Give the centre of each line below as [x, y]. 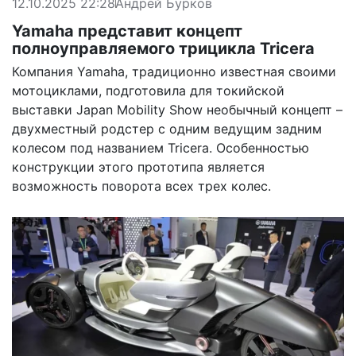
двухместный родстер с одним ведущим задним [167, 128]
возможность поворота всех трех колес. [141, 186]
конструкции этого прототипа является [138, 166]
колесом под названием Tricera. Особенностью [161, 147]
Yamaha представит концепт [127, 31]
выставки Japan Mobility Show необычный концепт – [177, 109]
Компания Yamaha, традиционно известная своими [174, 71]
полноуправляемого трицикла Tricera [163, 48]
